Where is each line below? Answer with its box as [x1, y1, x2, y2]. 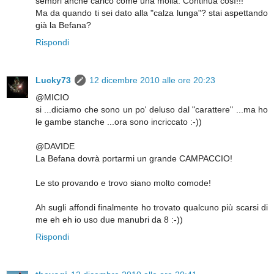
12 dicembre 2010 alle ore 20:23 [89, 75, 215, 85]
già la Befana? [35, 20, 91, 30]
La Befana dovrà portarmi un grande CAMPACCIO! [35, 153, 232, 163]
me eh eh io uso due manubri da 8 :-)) [35, 214, 183, 224]
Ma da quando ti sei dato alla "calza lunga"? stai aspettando [35, 7, 268, 18]
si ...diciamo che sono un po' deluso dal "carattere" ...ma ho [35, 104, 268, 114]
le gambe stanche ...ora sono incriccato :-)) [35, 116, 202, 127]
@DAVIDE [35, 141, 75, 151]
